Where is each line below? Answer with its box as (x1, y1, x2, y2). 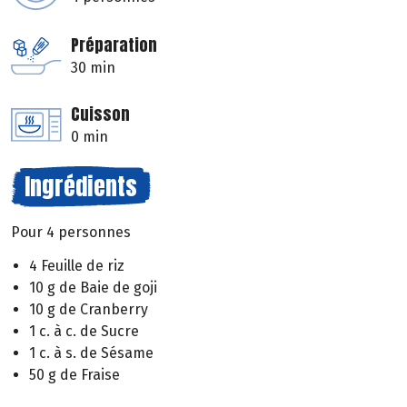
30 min (71, 59, 115, 77)
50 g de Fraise (29, 365, 120, 383)
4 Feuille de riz (29, 256, 124, 274)
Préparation (71, 33, 157, 58)
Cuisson (71, 102, 130, 127)
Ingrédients (25, 168, 137, 205)
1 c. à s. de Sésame (29, 343, 154, 362)
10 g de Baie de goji (29, 278, 157, 296)
